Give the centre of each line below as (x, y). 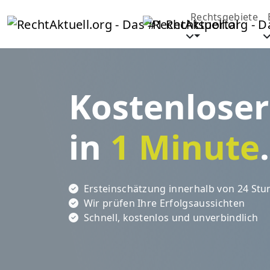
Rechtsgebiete (224, 17)
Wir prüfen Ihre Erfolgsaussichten (163, 203)
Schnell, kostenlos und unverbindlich (170, 218)
